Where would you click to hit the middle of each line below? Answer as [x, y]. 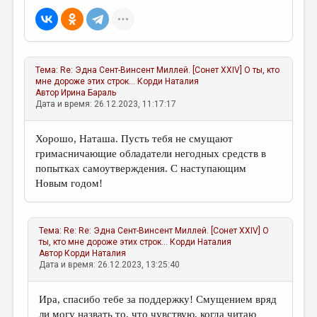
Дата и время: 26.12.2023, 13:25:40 [110, 265]
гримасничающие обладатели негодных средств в [151, 154]
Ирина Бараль [89, 93]
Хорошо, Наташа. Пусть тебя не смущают [134, 139]
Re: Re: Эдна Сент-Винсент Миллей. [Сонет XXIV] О [167, 231]
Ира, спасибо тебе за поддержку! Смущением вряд [158, 299]
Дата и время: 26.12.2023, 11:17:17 [106, 104]
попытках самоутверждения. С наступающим [141, 168]
